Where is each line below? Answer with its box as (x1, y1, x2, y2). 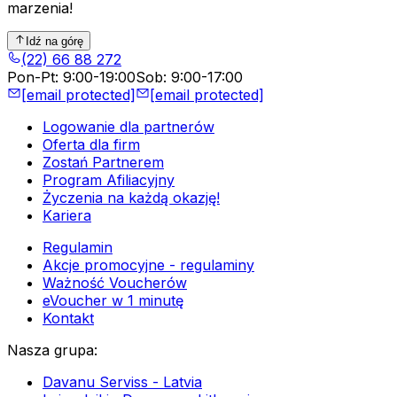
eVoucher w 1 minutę (43, 292, 183, 310)
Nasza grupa (7, 341, 94, 360)
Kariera (43, 206, 91, 225)
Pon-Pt (7, 68, 55, 87)
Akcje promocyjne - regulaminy (43, 256, 254, 275)
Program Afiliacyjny (43, 171, 175, 190)
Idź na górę (26, 35, 84, 49)
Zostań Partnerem (43, 153, 164, 172)
